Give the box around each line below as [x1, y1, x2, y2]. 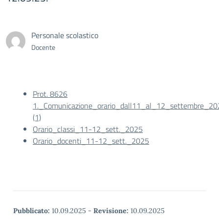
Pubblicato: [13, 206, 50, 215]
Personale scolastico [31, 29, 98, 41]
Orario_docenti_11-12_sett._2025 [33, 135, 149, 147]
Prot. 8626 [33, 88, 67, 100]
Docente [31, 42, 55, 52]
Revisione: [93, 206, 129, 215]
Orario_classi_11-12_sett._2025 [33, 123, 143, 135]
